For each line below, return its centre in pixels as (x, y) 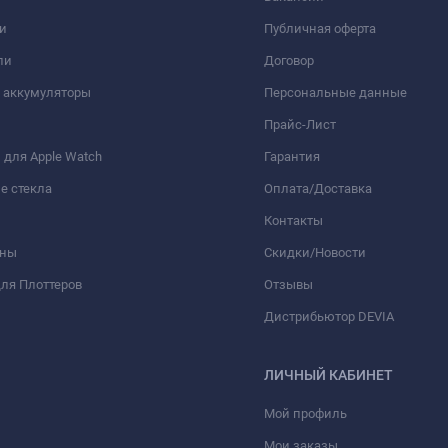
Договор (289, 60)
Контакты (293, 220)
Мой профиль (305, 413)
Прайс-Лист (300, 124)
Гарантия (292, 156)
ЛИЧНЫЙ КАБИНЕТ (328, 374)
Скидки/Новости (315, 252)
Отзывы (288, 284)
